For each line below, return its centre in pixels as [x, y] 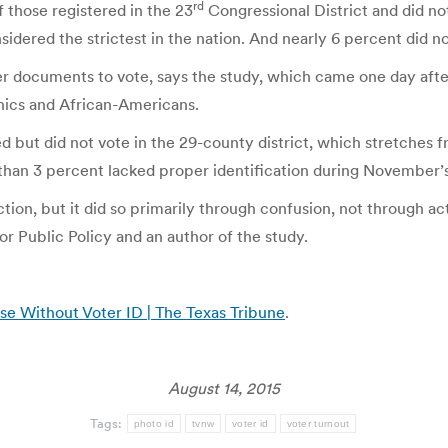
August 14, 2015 [224, 388]
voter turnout [318, 423]
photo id [153, 423]
